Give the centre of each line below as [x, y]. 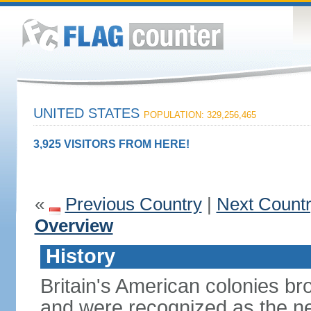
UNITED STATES [88, 113]
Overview [74, 226]
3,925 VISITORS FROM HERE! [111, 144]
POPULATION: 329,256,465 [200, 115]
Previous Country [133, 204]
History [80, 256]
